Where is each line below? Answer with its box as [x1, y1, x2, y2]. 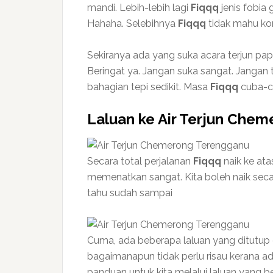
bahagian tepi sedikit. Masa [87, 81, 210, 93]
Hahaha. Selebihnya [87, 18, 178, 29]
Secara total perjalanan [87, 155, 193, 167]
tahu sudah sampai [87, 187, 172, 199]
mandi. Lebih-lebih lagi [87, 2, 191, 13]
